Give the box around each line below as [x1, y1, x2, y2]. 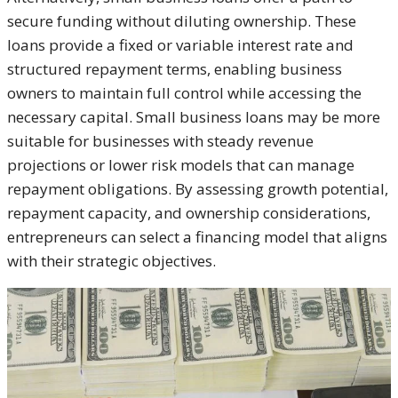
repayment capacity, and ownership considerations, [7, 203, 370, 224]
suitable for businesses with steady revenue [7, 131, 314, 152]
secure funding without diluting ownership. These [7, 11, 356, 32]
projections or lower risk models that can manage [7, 155, 354, 176]
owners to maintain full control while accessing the [7, 83, 362, 104]
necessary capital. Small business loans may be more [7, 107, 380, 128]
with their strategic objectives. [7, 251, 216, 272]
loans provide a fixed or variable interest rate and [7, 35, 354, 56]
